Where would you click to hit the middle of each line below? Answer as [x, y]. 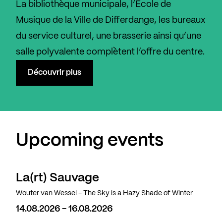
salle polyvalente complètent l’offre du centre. [110, 52]
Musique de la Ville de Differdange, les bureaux [111, 21]
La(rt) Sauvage [57, 178]
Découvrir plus [55, 73]
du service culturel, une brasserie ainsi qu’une [109, 36]
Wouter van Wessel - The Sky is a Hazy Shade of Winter [104, 194]
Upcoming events [90, 141]
